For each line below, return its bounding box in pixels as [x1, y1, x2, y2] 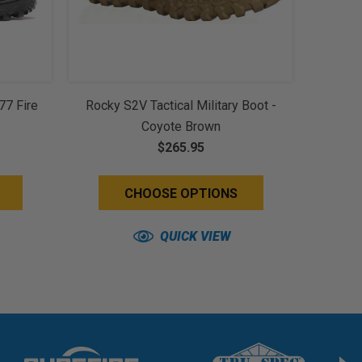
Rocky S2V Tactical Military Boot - [85, 98, 276, 113]
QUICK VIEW [159, 229, 231, 244]
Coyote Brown [141, 119, 221, 134]
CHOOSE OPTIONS [124, 186, 238, 201]
